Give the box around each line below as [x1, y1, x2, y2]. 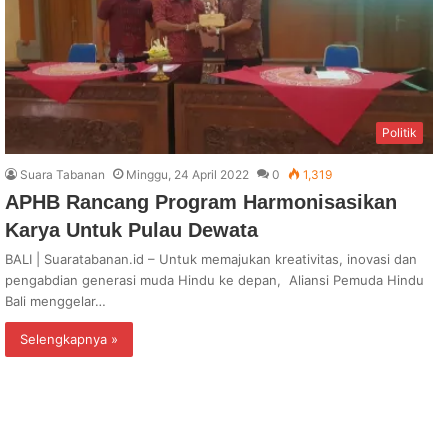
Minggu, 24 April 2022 [126, 167, 249, 183]
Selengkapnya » [20, 331, 118, 348]
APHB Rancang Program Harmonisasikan [5, 191, 397, 214]
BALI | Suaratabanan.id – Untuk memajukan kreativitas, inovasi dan [5, 251, 417, 268]
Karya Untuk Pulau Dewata [5, 219, 258, 242]
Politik [382, 125, 417, 141]
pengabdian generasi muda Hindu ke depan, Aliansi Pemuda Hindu [5, 272, 424, 289]
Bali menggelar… [5, 293, 106, 310]
